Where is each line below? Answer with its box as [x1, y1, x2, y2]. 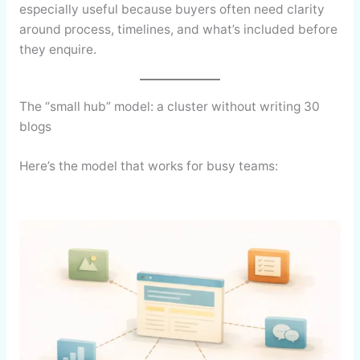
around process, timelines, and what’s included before [18, 21, 337, 37]
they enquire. [18, 41, 96, 57]
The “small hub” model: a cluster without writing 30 [18, 99, 320, 115]
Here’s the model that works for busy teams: [18, 157, 278, 174]
